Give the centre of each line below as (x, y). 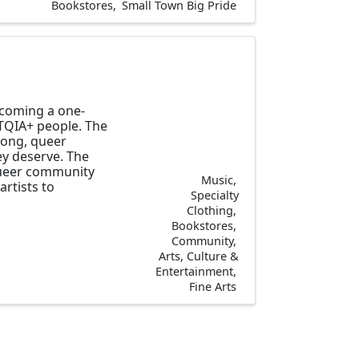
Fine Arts (213, 286)
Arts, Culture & (199, 256)
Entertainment (194, 271)
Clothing (210, 210)
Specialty (215, 195)
